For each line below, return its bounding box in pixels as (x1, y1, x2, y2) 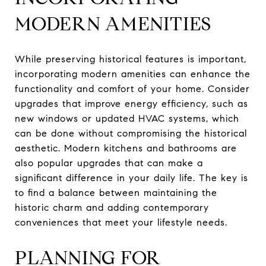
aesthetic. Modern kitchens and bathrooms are (15, 142, 237, 154)
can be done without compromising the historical (15, 127, 247, 139)
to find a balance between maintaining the (15, 186, 217, 198)
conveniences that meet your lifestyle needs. (15, 216, 227, 228)
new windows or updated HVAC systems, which (15, 112, 239, 124)
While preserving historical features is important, (15, 53, 246, 65)
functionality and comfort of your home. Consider (15, 83, 250, 94)
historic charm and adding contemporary (15, 201, 209, 213)
